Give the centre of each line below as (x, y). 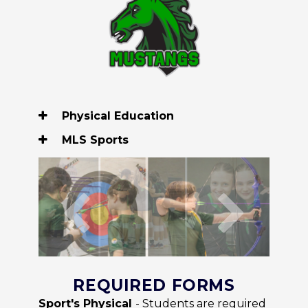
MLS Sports (93, 140)
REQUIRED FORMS (154, 285)
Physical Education (116, 115)
